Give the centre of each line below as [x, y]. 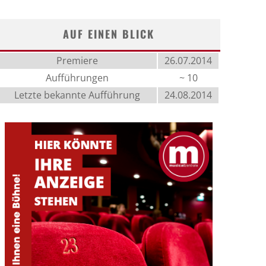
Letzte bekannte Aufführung [77, 95]
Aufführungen [77, 78]
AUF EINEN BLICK [108, 34]
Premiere [77, 61]
